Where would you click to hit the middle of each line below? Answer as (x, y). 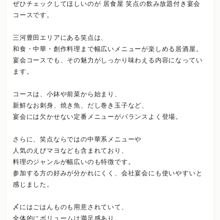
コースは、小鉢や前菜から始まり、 (67, 94)
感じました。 (33, 185)
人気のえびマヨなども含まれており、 (70, 151)
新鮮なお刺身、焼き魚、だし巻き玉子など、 (81, 106)
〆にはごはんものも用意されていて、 (70, 207)
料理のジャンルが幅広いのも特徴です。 (74, 162)
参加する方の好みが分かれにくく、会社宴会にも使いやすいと (108, 173)
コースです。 (33, 15)
